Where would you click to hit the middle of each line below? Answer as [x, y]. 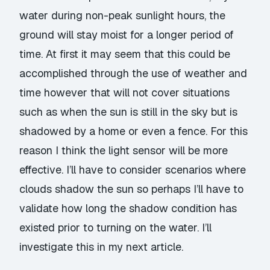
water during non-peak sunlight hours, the [123, 15]
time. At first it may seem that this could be [125, 54]
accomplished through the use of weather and [133, 73]
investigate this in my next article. [102, 246]
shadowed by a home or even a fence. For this [134, 131]
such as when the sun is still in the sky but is [129, 111]
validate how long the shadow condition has [128, 208]
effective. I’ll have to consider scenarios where [133, 169]
